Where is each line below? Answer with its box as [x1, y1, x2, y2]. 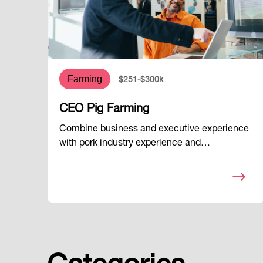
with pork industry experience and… [59, 139, 211, 149]
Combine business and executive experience [59, 125, 249, 135]
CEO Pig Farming [59, 104, 150, 116]
